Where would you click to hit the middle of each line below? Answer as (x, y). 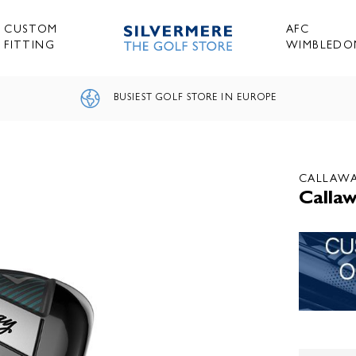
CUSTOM (31, 30)
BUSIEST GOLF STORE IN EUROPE (195, 99)
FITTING (29, 46)
